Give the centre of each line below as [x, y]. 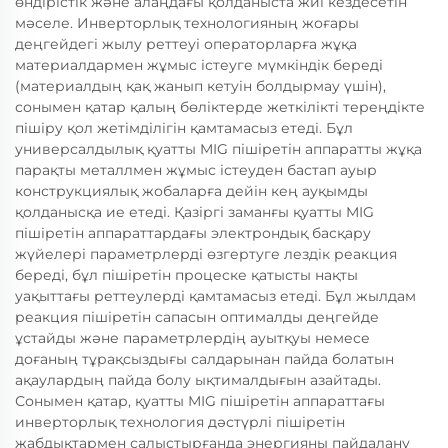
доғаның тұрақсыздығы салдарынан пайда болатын [204, 359]
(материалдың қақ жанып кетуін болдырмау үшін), [200, 86]
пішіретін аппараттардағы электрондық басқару [193, 233]
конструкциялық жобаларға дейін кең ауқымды [191, 191]
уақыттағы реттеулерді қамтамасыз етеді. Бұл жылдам [215, 296]
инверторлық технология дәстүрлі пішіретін [180, 422]
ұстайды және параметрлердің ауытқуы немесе [192, 338]
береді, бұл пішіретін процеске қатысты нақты [186, 275]
